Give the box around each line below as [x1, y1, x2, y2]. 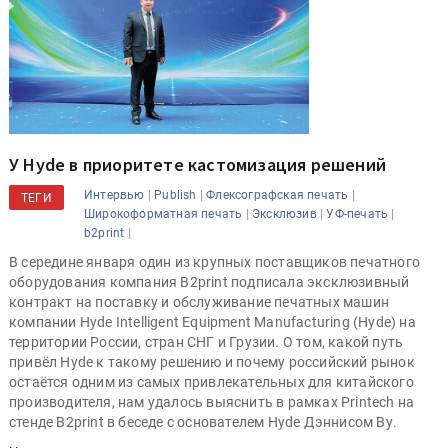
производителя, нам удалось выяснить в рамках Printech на [9, 394, 415, 411]
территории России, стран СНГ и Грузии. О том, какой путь [9, 334, 404, 351]
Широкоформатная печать [84, 207, 243, 222]
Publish [154, 188, 197, 203]
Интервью [84, 188, 145, 203]
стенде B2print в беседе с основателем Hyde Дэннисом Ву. [9, 414, 397, 431]
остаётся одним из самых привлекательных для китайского [9, 374, 414, 391]
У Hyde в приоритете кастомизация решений [9, 153, 386, 177]
